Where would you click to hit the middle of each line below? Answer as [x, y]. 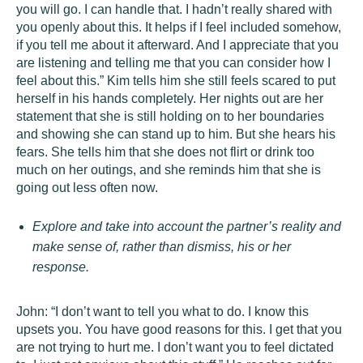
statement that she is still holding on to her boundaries [170, 116]
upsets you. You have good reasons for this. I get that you [179, 329]
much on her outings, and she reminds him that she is [169, 170]
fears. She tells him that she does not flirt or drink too [165, 152]
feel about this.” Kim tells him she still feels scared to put [176, 81]
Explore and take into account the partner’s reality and [187, 226]
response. [61, 267]
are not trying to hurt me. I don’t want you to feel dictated [175, 347]
